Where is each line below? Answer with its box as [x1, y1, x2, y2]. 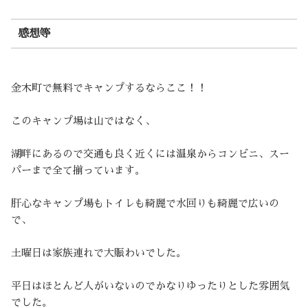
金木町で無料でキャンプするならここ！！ [11, 82, 207, 93]
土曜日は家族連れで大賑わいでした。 [11, 247, 186, 258]
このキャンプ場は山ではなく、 [11, 115, 155, 126]
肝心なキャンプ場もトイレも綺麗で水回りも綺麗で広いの [11, 197, 279, 208]
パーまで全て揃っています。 [11, 164, 145, 175]
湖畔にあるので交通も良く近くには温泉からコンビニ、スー [11, 148, 289, 159]
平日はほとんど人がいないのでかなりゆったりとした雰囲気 [11, 280, 289, 291]
